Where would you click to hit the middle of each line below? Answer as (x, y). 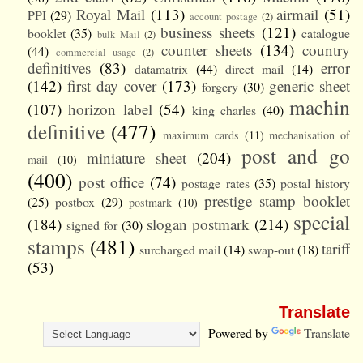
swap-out (271, 249)
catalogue (326, 32)
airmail (298, 14)
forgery (220, 86)
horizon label (110, 109)
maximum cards (201, 135)
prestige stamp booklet (278, 200)
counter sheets (206, 49)
